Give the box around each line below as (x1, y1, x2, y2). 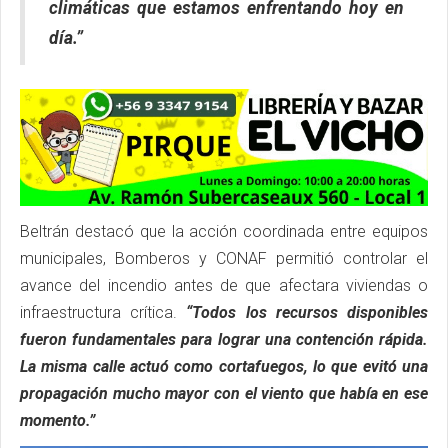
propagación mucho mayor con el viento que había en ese (20, 383, 428, 403)
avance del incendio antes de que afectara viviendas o (20, 275, 428, 295)
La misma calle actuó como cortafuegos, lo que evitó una (20, 356, 428, 376)
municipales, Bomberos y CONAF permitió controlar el (20, 248, 428, 268)
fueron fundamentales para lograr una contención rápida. (20, 329, 428, 349)
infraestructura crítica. (20, 302, 187, 322)
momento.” (20, 410, 95, 430)
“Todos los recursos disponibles (186, 302, 429, 322)
